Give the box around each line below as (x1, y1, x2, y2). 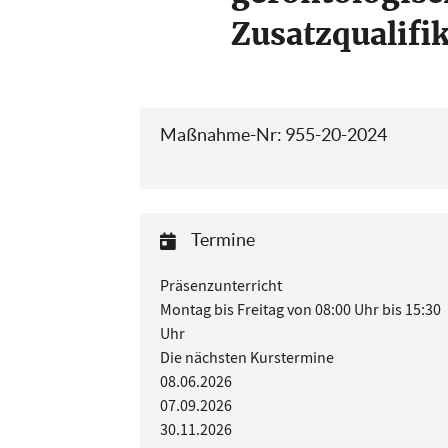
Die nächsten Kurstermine (160, 348, 334, 368)
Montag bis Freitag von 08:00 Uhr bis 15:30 (160, 300, 441, 320)
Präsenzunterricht (160, 276, 282, 296)
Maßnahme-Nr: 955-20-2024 (160, 124, 387, 145)
